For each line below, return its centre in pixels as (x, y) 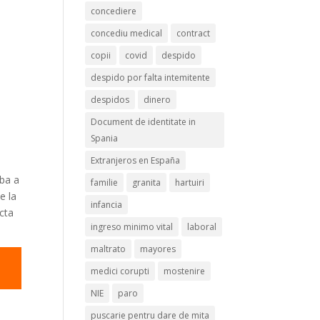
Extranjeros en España (136, 160)
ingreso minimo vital (132, 227)
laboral (202, 227)
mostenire (185, 271)
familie (105, 182)
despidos (110, 100)
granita (147, 182)
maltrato (109, 249)
